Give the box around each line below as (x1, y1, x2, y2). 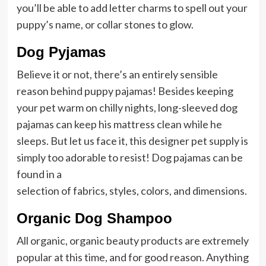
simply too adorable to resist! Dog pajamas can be (16, 151, 243, 164)
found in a (16, 167, 62, 180)
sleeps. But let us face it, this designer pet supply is (16, 134, 248, 147)
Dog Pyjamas (16, 44, 106, 60)
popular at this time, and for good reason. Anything (16, 251, 249, 264)
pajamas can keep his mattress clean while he (16, 118, 222, 131)
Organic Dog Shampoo (16, 210, 172, 226)
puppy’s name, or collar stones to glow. (16, 18, 194, 31)
